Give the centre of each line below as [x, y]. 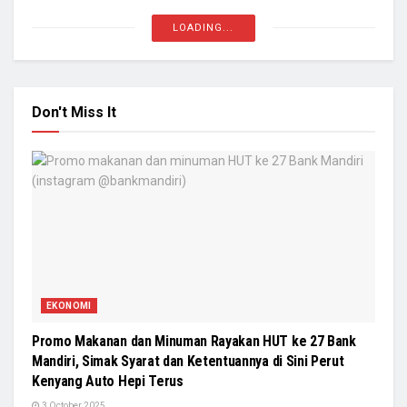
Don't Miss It [74, 112]
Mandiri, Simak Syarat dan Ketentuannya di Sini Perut [188, 361]
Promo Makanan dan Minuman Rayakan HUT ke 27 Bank [194, 341]
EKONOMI [69, 305]
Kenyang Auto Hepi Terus [108, 381]
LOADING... [203, 27]
